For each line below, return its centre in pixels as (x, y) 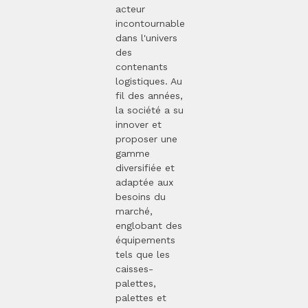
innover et (139, 125)
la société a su (150, 110)
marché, (134, 211)
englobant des (149, 226)
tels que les (143, 255)
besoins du (141, 197)
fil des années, (149, 96)
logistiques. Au (149, 81)
